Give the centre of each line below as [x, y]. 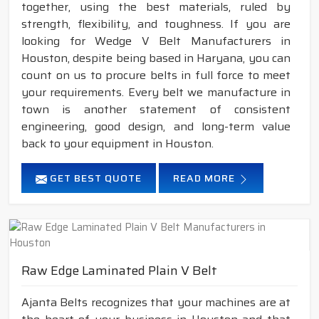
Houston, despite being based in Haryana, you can [156, 58]
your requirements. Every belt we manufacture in [156, 93]
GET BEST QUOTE [94, 178]
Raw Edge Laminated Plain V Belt [119, 271]
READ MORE [205, 178]
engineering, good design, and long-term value [156, 127]
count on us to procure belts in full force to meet [156, 75]
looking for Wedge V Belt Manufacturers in [156, 41]
